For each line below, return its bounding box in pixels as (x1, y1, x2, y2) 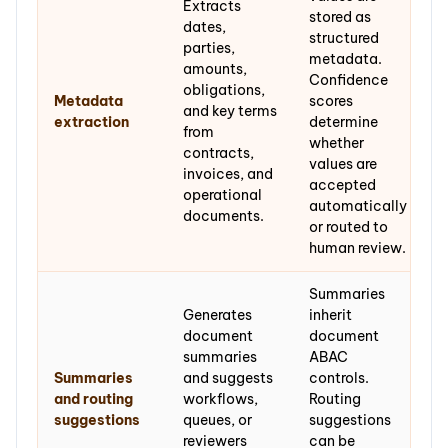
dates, (183, 17, 226, 36)
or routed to (309, 217, 388, 236)
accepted (309, 175, 376, 194)
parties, (183, 38, 235, 57)
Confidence (309, 70, 388, 89)
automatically (309, 196, 407, 215)
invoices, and (183, 164, 273, 183)
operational (183, 185, 262, 204)
